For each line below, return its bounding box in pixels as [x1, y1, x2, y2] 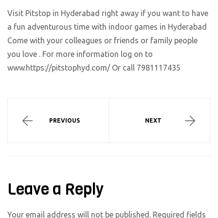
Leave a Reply [7, 179, 104, 200]
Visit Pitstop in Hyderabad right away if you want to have [7, 8, 208, 18]
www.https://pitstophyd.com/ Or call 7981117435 [7, 63, 181, 72]
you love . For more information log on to [7, 49, 153, 58]
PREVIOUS [49, 117, 80, 124]
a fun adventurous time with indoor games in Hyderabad [7, 22, 207, 31]
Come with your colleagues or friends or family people [7, 36, 198, 45]
